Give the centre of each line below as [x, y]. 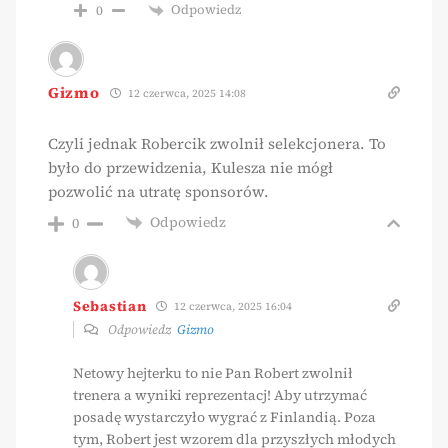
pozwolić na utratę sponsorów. [158, 191]
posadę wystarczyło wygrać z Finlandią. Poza [224, 417]
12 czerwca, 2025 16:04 [232, 307]
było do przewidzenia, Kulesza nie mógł [190, 167]
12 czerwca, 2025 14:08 [185, 93]
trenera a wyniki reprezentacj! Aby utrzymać [220, 395]
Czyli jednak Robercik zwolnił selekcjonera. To [217, 143]
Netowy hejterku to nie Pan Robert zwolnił [213, 373]
